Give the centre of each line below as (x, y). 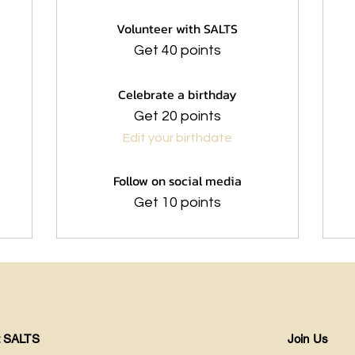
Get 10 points (177, 202)
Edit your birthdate (177, 138)
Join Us (308, 339)
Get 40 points (177, 50)
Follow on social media (177, 181)
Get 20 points (177, 116)
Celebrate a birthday (177, 94)
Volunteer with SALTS (177, 29)
